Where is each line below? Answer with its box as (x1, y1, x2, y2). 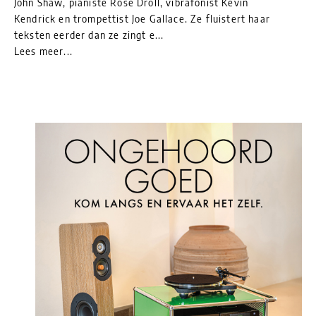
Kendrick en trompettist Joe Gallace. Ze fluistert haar (14, 12, 270, 25)
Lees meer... (14, 44, 73, 57)
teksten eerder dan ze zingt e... (14, 28, 164, 41)
